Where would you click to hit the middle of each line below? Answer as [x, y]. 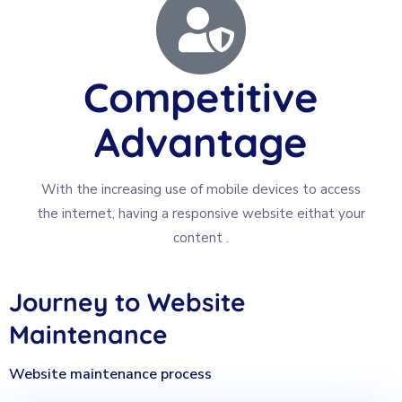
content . [201, 238]
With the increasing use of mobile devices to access [201, 190]
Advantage [201, 142]
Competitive [201, 97]
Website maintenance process [110, 375]
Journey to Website [127, 302]
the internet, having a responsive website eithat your [201, 214]
